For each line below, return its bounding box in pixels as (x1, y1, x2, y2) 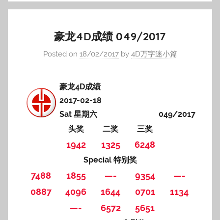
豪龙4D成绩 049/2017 (54, 29, 166, 43)
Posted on (43, 49, 80, 58)
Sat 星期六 (59, 110, 97, 119)
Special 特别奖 (83, 155, 137, 165)
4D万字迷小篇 (131, 49, 177, 58)
